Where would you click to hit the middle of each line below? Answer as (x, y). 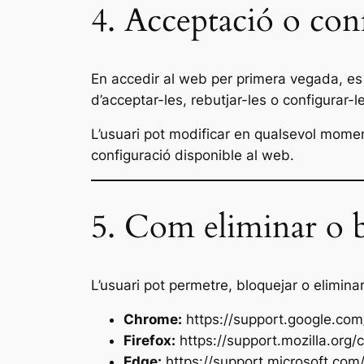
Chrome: (153, 320)
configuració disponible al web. (193, 156)
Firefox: (149, 341)
